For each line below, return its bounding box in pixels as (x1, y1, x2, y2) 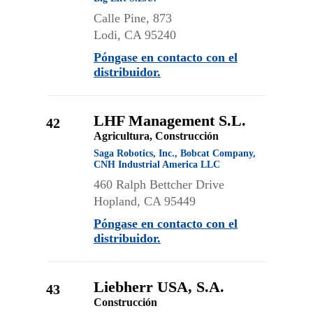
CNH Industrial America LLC (94, 159, 220, 170)
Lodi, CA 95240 (94, 28, 176, 42)
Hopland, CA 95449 (94, 194, 196, 208)
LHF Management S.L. (94, 112, 246, 129)
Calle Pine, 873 (94, 11, 172, 25)
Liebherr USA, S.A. (94, 278, 224, 296)
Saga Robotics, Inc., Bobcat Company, (94, 148, 256, 159)
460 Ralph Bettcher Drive (94, 177, 224, 191)
